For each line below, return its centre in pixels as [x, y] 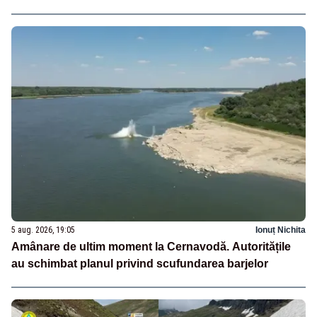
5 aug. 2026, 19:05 [43, 230]
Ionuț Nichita [281, 230]
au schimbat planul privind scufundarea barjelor [140, 264]
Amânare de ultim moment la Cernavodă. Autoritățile [151, 247]
